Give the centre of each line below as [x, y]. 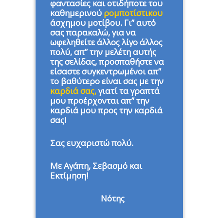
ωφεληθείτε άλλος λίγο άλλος [106, 42]
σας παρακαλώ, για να [93, 32]
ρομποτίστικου [133, 13]
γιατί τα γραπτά [128, 91]
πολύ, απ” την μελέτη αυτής [103, 52]
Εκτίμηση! [69, 175]
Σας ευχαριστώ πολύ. [91, 143]
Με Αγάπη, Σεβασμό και [96, 165]
